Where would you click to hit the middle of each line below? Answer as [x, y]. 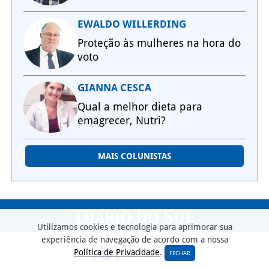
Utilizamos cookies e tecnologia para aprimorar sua [134, 227]
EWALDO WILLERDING [131, 24]
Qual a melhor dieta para [140, 107]
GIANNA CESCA [114, 88]
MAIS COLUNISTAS [134, 156]
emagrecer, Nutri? [121, 121]
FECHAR [180, 253]
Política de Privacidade [117, 252]
